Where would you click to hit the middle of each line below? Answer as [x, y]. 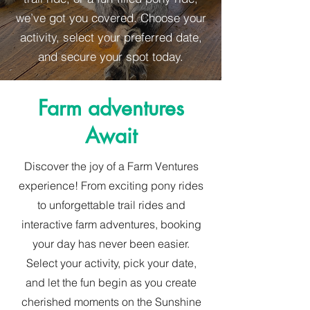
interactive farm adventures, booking [111, 224]
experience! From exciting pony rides [111, 185]
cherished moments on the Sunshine [111, 302]
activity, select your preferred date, [111, 37]
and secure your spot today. [111, 56]
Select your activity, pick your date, [111, 263]
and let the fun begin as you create [111, 282]
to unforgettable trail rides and [111, 205]
